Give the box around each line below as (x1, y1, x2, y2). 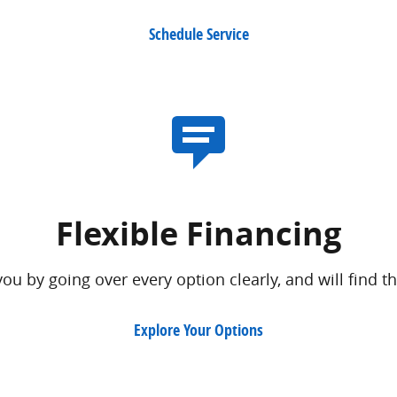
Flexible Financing (56, 212, 341, 256)
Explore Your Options (134, 318, 263, 341)
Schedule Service (148, 23, 249, 46)
